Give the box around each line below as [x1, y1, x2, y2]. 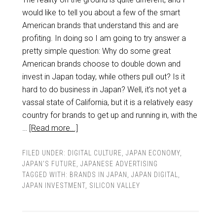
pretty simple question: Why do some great [22, 46, 171, 56]
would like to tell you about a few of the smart [22, 8, 180, 17]
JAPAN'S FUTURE [22, 160, 76, 168]
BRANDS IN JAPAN [69, 171, 127, 179]
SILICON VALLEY [89, 182, 140, 189]
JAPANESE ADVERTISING [80, 160, 158, 168]
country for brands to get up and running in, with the [22, 110, 197, 120]
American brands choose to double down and [22, 59, 181, 69]
